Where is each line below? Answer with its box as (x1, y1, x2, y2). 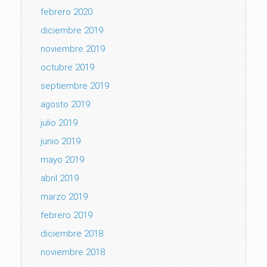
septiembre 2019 (41, 80, 109, 91)
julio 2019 (41, 117, 77, 128)
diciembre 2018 (41, 228, 103, 239)
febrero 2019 (41, 209, 92, 221)
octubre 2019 (41, 61, 94, 73)
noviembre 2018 (41, 246, 105, 257)
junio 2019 (41, 135, 80, 147)
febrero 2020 (41, 6, 92, 17)
